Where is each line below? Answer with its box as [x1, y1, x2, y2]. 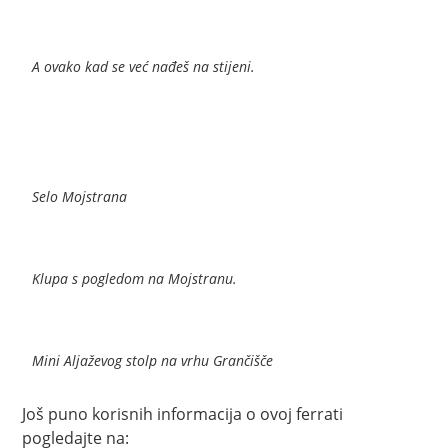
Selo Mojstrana [32, 186, 128, 206]
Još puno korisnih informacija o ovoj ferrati [22, 402, 344, 425]
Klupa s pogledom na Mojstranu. [32, 268, 238, 288]
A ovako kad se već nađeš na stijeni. [32, 56, 256, 76]
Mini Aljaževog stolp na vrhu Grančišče [32, 350, 274, 370]
